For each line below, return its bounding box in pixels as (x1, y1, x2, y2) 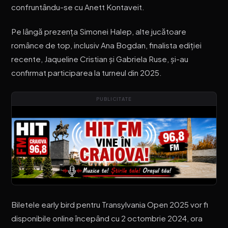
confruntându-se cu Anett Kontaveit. (11, 2, 145, 12)
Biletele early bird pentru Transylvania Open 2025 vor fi (11, 199, 209, 209)
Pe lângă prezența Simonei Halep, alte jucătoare (11, 26, 187, 37)
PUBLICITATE (96, 96, 132, 102)
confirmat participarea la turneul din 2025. (11, 68, 162, 78)
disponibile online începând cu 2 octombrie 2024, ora (11, 213, 203, 223)
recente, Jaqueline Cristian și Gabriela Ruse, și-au (11, 54, 189, 64)
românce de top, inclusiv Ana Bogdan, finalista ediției (11, 40, 202, 50)
